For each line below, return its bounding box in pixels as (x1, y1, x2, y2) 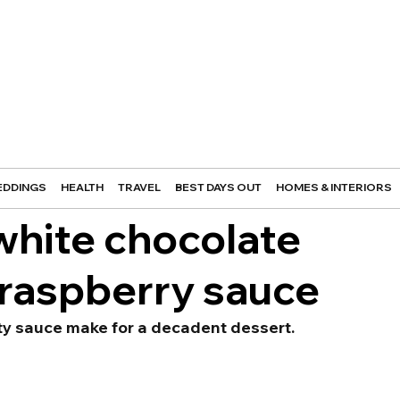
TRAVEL (117, 180, 161, 195)
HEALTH (60, 180, 104, 195)
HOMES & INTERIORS (275, 180, 392, 195)
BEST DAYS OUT (174, 180, 262, 195)
